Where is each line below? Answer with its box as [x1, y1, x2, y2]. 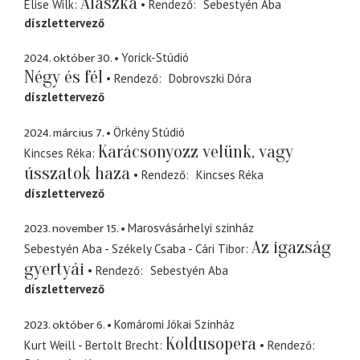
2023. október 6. [24, 314, 104, 335]
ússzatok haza [24, 162, 130, 184]
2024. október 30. [24, 48, 112, 69]
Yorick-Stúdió [121, 50, 189, 66]
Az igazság [252, 237, 331, 259]
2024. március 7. [24, 122, 104, 143]
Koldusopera [166, 333, 256, 354]
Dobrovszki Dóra [168, 71, 252, 87]
